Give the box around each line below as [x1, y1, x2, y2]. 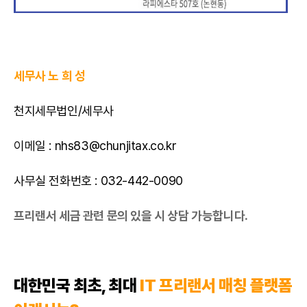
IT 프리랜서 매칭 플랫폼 [136, 275, 293, 295]
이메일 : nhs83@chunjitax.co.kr [14, 138, 177, 153]
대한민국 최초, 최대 [14, 275, 137, 295]
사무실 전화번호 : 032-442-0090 [14, 173, 183, 188]
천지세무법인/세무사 [14, 103, 114, 118]
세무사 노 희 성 [14, 69, 86, 83]
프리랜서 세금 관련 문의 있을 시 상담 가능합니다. [14, 208, 248, 223]
